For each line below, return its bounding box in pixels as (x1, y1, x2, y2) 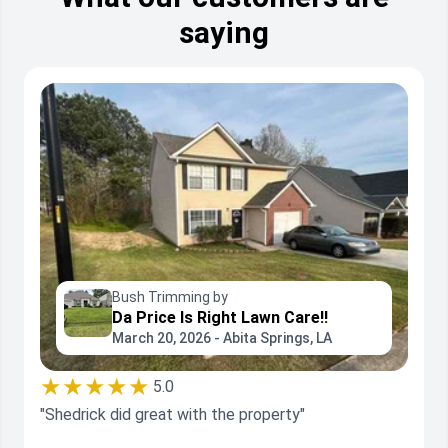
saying (179, 15, 269, 51)
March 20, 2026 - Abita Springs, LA (112, 330, 332, 347)
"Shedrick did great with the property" (40, 405, 305, 425)
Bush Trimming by (112, 289, 228, 306)
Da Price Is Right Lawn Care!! (112, 308, 328, 328)
